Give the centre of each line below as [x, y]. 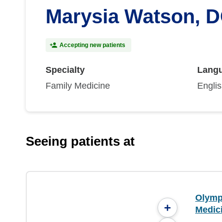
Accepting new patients [92, 45]
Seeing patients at [80, 141]
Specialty [65, 70]
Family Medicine [78, 86]
